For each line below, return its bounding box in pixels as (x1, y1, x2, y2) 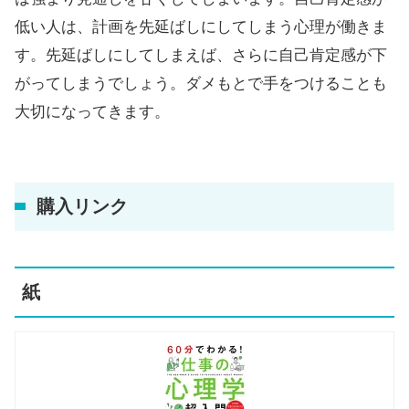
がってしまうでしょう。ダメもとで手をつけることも (15, 75, 387, 93)
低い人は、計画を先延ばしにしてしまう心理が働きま (15, 18, 387, 37)
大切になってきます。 (15, 103, 170, 121)
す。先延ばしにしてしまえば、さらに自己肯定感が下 (15, 47, 387, 65)
